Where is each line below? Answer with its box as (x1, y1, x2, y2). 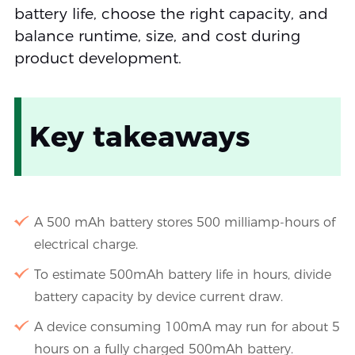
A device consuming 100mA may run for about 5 (33, 319, 340, 335)
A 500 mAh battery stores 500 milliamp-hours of (33, 215, 335, 231)
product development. (13, 49, 181, 68)
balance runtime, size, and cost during (13, 27, 300, 46)
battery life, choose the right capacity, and (13, 5, 328, 24)
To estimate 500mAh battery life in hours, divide (33, 267, 331, 283)
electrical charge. (33, 237, 138, 253)
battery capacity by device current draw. (33, 289, 283, 305)
